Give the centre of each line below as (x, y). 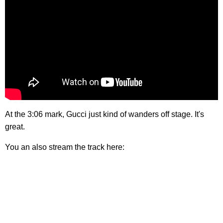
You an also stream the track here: (65, 147)
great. (15, 126)
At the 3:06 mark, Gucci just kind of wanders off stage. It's (105, 114)
